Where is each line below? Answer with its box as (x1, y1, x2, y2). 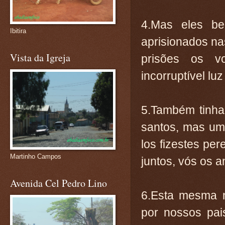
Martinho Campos (10, 153, 61, 160)
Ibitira (10, 27, 26, 35)
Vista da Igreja (10, 51, 70, 64)
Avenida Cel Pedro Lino (10, 176, 107, 190)
